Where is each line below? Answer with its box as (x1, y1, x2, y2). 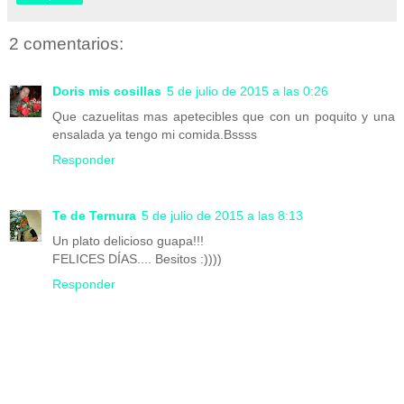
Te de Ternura (52, 207, 136, 223)
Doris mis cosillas (52, 83, 161, 98)
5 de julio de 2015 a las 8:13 (142, 207, 303, 223)
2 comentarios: (9, 34, 124, 54)
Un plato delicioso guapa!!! (52, 233, 204, 248)
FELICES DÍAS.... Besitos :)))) (52, 251, 222, 266)
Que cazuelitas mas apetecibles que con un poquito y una (52, 108, 395, 124)
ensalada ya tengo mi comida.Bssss (52, 126, 257, 142)
